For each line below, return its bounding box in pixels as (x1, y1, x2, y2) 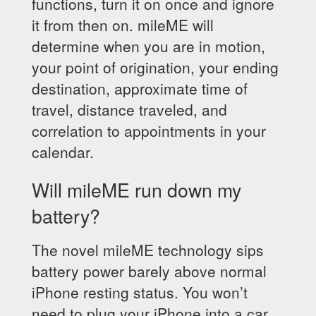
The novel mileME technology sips (32, 239, 264, 260)
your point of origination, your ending (32, 56, 279, 78)
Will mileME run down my (32, 176, 241, 203)
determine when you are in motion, (32, 35, 265, 56)
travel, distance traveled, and (32, 99, 227, 120)
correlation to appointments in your (32, 120, 266, 141)
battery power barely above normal (32, 260, 267, 281)
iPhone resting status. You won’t (32, 281, 248, 303)
